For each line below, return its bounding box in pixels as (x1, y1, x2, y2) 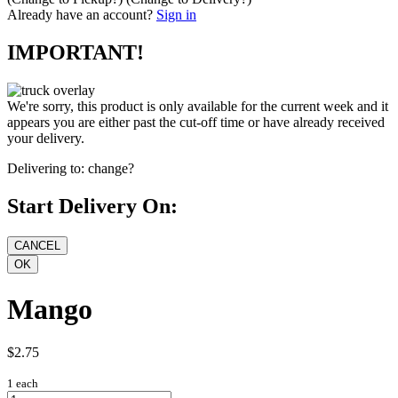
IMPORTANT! (7, 41, 144, 65)
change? (88, 161, 134, 177)
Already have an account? (7, 7, 153, 23)
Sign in (156, 7, 196, 23)
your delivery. (7, 131, 84, 147)
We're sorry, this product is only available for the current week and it (7, 99, 388, 115)
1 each (7, 376, 38, 390)
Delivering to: (7, 161, 84, 177)
